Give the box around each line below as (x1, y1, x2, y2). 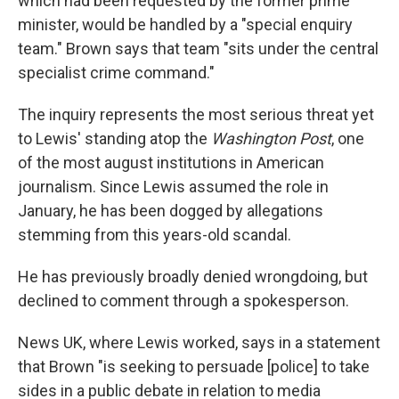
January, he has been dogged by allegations (18, 201, 323, 220)
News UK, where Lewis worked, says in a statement (18, 333, 380, 352)
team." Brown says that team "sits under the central (18, 39, 379, 58)
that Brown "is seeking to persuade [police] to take (18, 357, 370, 376)
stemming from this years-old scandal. (18, 225, 291, 244)
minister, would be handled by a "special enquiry (18, 15, 353, 34)
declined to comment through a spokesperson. (18, 291, 349, 310)
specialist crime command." (18, 63, 215, 82)
